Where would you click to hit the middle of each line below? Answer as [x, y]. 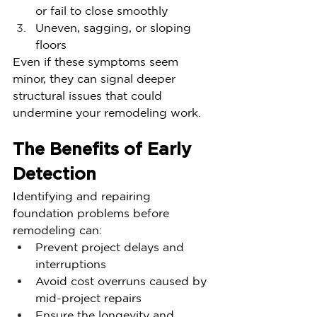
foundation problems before [93, 213]
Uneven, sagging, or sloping [115, 28]
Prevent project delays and [111, 247]
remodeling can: [57, 230]
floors [51, 45]
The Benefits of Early [104, 150]
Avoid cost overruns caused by [123, 281]
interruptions [71, 264]
